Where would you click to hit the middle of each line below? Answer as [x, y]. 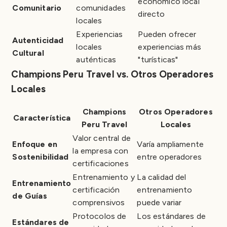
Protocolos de [100, 216]
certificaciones [101, 163]
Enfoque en [35, 144]
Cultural [28, 53]
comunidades [101, 8]
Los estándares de [172, 216]
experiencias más [169, 47]
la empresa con [101, 150]
